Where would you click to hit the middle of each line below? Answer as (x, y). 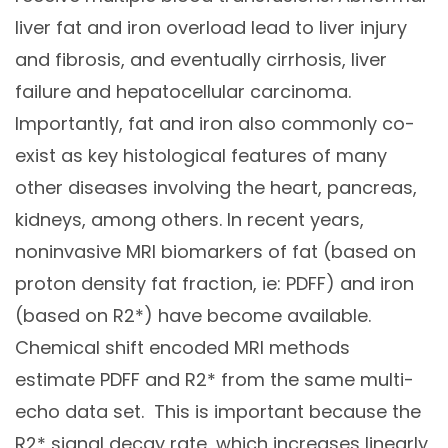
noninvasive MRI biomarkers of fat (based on (215, 252)
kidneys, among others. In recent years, (189, 220)
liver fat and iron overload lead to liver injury (211, 28)
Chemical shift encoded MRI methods (182, 348)
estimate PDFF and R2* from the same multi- (214, 380)
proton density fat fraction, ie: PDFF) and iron (214, 284)
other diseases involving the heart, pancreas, (216, 188)
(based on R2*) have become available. (193, 316)
